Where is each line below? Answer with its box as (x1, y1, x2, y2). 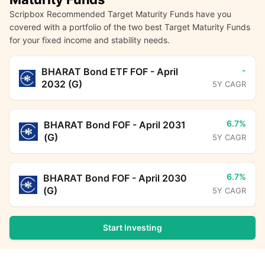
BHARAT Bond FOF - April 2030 (43, 172, 188, 185)
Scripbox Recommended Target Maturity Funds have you (9, 9, 231, 20)
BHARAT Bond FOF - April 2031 (43, 119, 186, 131)
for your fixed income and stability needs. (9, 35, 170, 46)
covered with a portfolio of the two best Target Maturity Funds (9, 22, 250, 33)
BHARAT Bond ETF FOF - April (41, 66, 179, 78)
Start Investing (103, 222, 162, 233)
